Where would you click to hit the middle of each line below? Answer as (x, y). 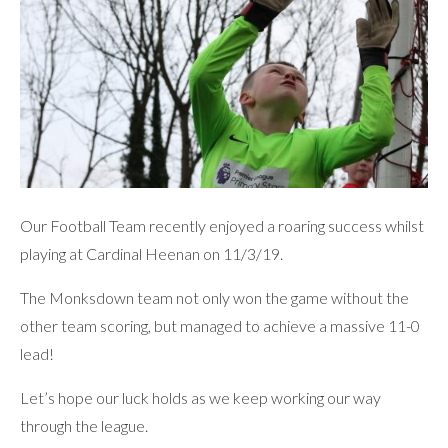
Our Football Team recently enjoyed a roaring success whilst (222, 225)
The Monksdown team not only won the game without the (214, 297)
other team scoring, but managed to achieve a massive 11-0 (220, 325)
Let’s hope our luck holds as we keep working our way (200, 397)
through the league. (84, 425)
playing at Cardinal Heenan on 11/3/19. (151, 253)
